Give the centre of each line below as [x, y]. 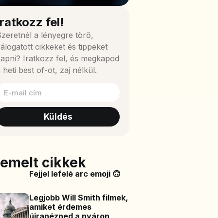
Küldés [58, 117]
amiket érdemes [61, 207]
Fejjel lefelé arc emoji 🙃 [75, 174]
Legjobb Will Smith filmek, [79, 198]
